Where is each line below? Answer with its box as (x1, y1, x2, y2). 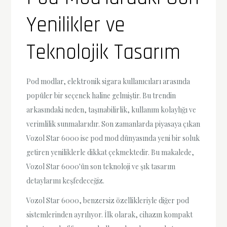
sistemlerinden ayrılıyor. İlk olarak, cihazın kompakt (26, 210, 193, 220)
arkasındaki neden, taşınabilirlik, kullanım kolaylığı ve (26, 105, 197, 115)
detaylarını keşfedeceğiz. (26, 176, 105, 186)
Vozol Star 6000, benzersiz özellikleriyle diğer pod (26, 196, 190, 206)
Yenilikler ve (26, 12, 126, 40)
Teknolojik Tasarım (26, 39, 181, 67)
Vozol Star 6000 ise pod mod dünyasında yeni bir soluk (26, 133, 200, 143)
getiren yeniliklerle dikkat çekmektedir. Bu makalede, (26, 147, 195, 158)
